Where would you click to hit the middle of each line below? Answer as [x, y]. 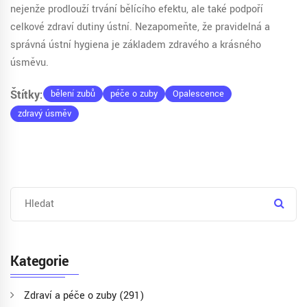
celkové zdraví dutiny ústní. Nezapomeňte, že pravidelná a [140, 27]
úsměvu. [29, 63]
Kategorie [39, 262]
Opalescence [198, 94]
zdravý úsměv [45, 114]
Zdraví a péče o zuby [72, 296]
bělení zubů [73, 94]
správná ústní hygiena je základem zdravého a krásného [136, 45]
